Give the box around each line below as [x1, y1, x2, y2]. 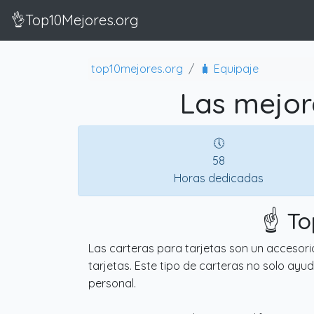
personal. [88, 275, 136, 290]
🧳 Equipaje [200, 61, 259, 76]
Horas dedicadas [174, 170, 264, 185]
